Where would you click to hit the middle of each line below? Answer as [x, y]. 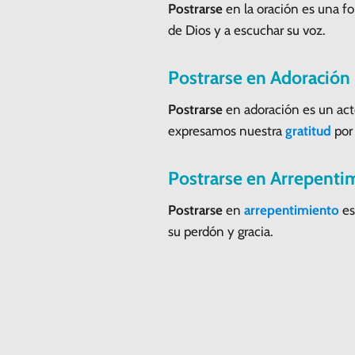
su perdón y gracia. [221, 231]
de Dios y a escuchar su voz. [247, 30]
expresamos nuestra [227, 130]
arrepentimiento [292, 210]
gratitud [308, 130]
